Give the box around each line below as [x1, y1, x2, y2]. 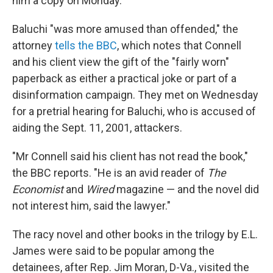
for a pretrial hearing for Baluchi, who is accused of [12, 105, 256, 118]
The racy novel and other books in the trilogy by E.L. [12, 228, 258, 241]
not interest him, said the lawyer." [12, 199, 171, 213]
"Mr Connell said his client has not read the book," [12, 150, 248, 163]
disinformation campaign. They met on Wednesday [12, 88, 258, 102]
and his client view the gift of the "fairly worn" [12, 55, 229, 69]
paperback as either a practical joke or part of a [12, 72, 236, 85]
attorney [12, 39, 55, 52]
